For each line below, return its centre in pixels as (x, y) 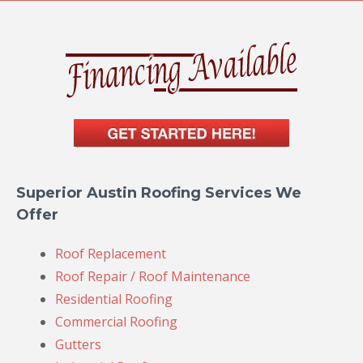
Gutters (78, 345)
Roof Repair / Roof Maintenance (153, 277)
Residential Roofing (114, 299)
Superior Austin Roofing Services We (159, 193)
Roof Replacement (111, 254)
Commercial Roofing (116, 322)
